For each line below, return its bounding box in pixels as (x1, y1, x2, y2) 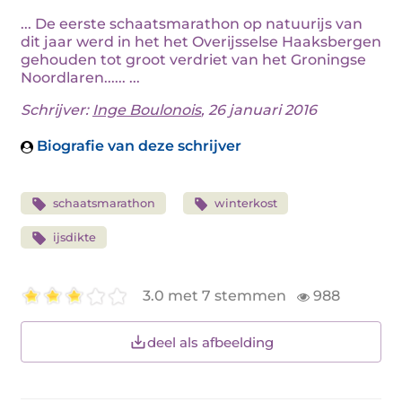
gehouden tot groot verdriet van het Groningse (21, 51, 366, 68)
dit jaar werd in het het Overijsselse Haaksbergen (21, 33, 381, 50)
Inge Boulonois (92, 101, 201, 118)
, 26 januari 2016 (201, 101, 317, 118)
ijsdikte (52, 231, 96, 244)
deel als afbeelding (146, 333, 274, 351)
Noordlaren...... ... (21, 69, 140, 86)
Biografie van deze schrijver (33, 137, 241, 154)
